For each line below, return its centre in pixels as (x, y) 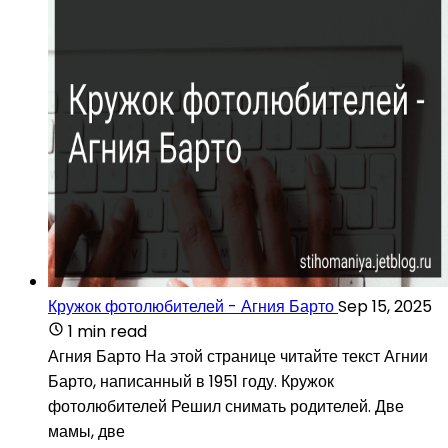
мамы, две (86, 431)
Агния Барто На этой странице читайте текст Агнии (238, 356)
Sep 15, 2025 (385, 306)
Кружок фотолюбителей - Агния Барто (191, 306)
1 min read (107, 331)
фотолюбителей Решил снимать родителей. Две (226, 406)
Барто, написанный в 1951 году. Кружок (191, 381)
